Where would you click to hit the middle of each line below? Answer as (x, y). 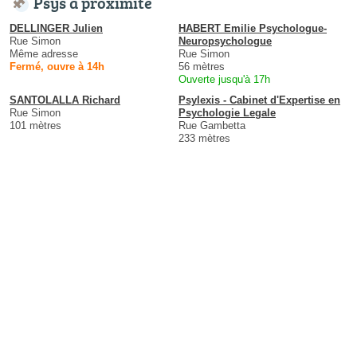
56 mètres (202, 67)
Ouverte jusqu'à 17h (224, 80)
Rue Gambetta (212, 126)
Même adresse (44, 54)
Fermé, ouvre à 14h (57, 67)
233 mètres (204, 139)
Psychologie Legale (227, 113)
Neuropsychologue (225, 41)
